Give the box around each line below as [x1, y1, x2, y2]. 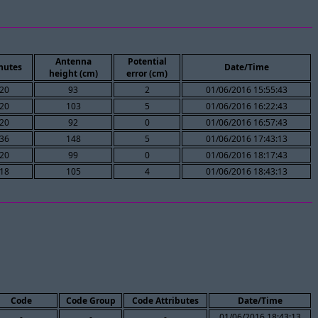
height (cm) [48, 67, 98, 80]
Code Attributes [132, 294, 199, 307]
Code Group [65, 294, 116, 307]
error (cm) [126, 67, 168, 80]
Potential [127, 55, 167, 68]
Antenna [55, 55, 92, 68]
